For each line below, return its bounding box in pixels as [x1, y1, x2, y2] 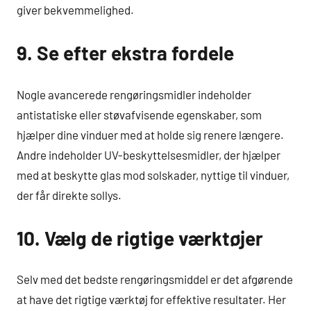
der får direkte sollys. [17, 187, 121, 202]
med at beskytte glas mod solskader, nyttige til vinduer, [17, 167, 289, 182]
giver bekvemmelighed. [17, 3, 134, 17]
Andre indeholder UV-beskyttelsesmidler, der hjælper [17, 147, 280, 162]
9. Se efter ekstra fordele [17, 41, 234, 65]
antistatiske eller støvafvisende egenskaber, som [17, 107, 262, 121]
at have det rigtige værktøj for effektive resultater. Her [17, 292, 286, 306]
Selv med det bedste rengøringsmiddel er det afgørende [17, 272, 293, 286]
